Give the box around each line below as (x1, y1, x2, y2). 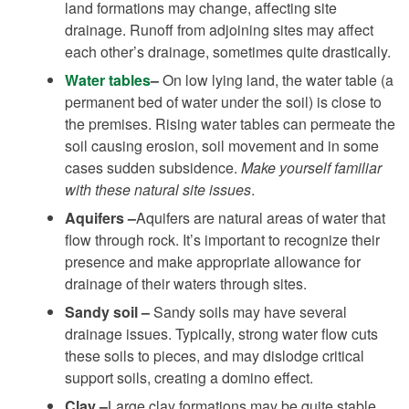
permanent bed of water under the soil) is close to (65, 90, 382, 112)
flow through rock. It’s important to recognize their (65, 228, 380, 250)
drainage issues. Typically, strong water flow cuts (65, 322, 378, 344)
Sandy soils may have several (153, 300, 347, 322)
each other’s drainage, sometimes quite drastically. (65, 40, 391, 62)
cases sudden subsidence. (65, 156, 241, 178)
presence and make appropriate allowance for (65, 250, 361, 272)
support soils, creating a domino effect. (65, 366, 313, 388)
